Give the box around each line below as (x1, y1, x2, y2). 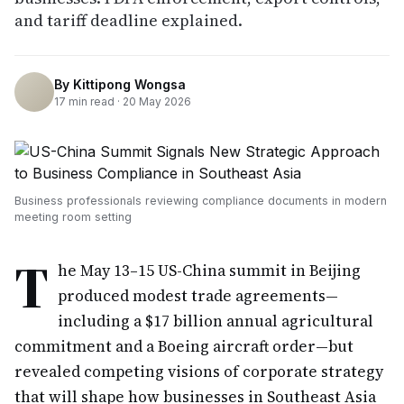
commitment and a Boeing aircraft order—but (14, 335, 353, 357)
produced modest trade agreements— (58, 285, 338, 307)
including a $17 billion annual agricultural (58, 310, 373, 332)
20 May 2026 (123, 94, 191, 108)
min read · (66, 94, 123, 108)
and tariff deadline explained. (14, 9, 243, 32)
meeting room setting (14, 210, 132, 224)
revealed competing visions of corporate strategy (14, 361, 383, 382)
